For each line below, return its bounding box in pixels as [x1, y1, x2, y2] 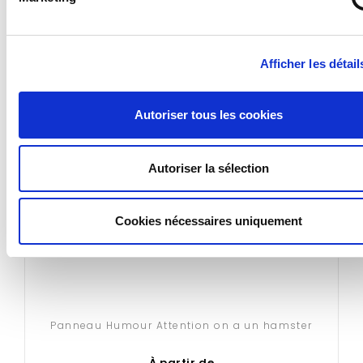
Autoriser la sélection [147, 160, 269, 175]
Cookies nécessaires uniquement [114, 214, 302, 228]
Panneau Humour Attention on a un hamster [50, 318, 313, 332]
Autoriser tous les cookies [134, 108, 283, 122]
